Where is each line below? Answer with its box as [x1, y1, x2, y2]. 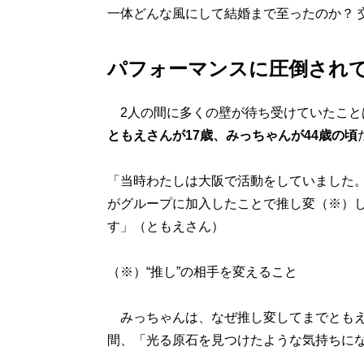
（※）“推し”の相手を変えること [106, 265, 297, 279]
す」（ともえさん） [106, 219, 224, 233]
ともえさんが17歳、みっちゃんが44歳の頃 [106, 128, 357, 142]
